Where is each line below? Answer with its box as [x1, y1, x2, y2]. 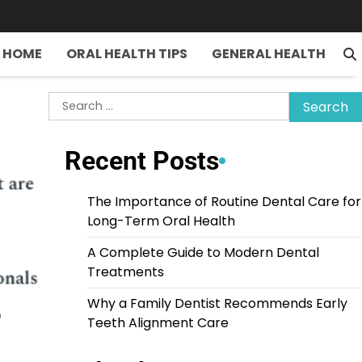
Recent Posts [64, 145, 219, 177]
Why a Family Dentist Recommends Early [86, 294, 347, 314]
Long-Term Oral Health [86, 212, 235, 231]
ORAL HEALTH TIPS [66, 44, 187, 63]
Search [47, 91, 93, 110]
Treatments [86, 263, 164, 282]
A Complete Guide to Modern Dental [86, 243, 319, 263]
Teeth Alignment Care [86, 314, 229, 333]
